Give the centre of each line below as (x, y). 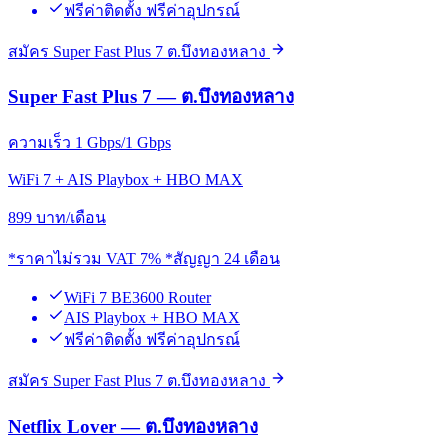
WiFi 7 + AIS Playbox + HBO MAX (125, 179)
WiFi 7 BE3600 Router (137, 297)
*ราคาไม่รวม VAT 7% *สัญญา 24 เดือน (144, 258)
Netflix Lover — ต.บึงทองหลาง (133, 426)
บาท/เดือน (71, 217)
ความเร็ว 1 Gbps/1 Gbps (89, 142)
